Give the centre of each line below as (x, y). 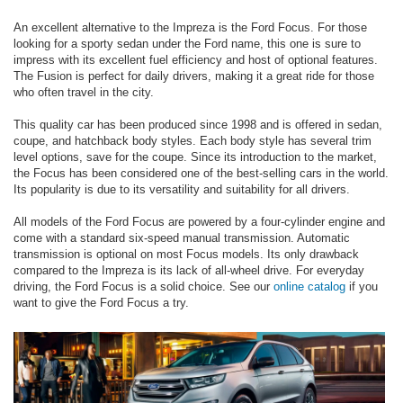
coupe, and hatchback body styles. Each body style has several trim (193, 140)
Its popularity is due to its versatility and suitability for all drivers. (182, 189)
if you (362, 286)
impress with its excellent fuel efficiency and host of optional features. (196, 59)
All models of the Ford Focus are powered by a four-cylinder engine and (199, 221)
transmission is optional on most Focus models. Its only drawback (186, 254)
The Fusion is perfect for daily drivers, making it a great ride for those (194, 76)
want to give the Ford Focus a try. (101, 302)
